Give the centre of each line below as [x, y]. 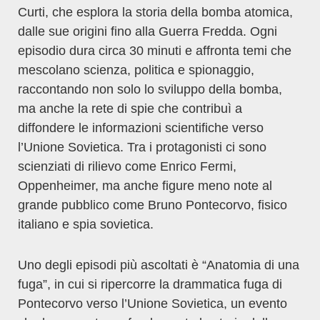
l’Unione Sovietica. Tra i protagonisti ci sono [142, 147]
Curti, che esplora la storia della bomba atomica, [155, 12]
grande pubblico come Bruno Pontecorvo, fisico [152, 205]
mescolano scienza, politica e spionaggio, [136, 70]
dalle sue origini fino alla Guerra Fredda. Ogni [147, 31]
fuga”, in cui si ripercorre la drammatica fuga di [150, 284]
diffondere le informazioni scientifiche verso [141, 128]
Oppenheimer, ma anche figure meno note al [145, 186]
